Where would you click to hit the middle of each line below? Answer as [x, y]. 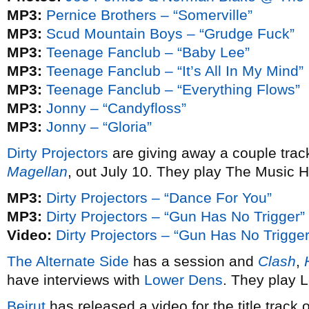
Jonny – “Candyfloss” [116, 108]
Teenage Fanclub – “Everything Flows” [173, 89]
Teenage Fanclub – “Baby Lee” [148, 52]
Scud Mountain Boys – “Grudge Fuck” [170, 33]
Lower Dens [183, 280]
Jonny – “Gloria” [99, 127]
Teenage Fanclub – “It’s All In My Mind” [175, 71]
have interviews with [76, 280]
